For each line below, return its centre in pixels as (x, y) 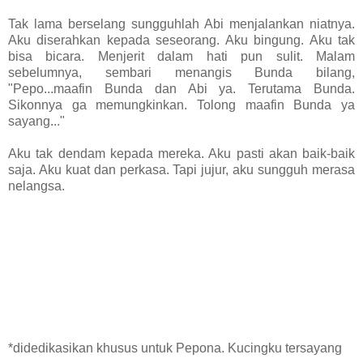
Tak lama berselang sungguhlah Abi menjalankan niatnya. (181, 23)
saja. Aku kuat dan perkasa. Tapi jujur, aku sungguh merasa (181, 169)
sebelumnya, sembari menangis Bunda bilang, (181, 72)
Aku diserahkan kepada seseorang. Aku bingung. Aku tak (181, 40)
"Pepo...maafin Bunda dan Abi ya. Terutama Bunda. (181, 88)
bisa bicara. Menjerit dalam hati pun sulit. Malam (181, 56)
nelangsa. (36, 186)
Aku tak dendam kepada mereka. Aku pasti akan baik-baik (181, 153)
